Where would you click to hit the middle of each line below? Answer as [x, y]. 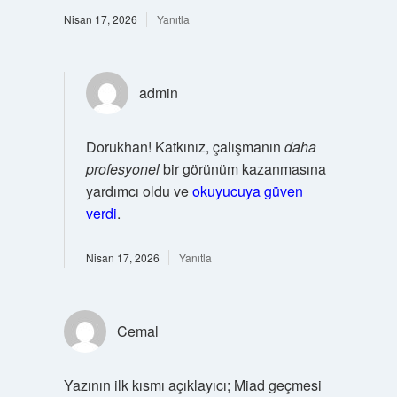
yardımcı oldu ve [139, 191]
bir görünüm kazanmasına [242, 168]
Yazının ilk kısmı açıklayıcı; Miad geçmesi [192, 385]
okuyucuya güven [247, 191]
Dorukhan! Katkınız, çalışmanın [185, 146]
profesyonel [122, 168]
